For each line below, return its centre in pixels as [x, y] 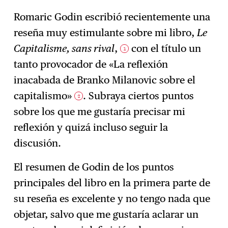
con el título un [165, 49]
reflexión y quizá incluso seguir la [91, 127]
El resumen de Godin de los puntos [94, 167]
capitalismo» [44, 96]
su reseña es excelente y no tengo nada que [112, 199]
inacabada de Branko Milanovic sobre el [105, 80]
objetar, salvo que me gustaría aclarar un [106, 215]
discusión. [38, 143]
